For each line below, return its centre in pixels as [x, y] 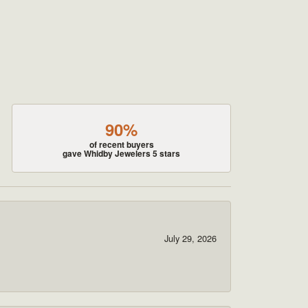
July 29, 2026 [190, 239]
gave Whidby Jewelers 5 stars [122, 153]
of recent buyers [121, 144]
